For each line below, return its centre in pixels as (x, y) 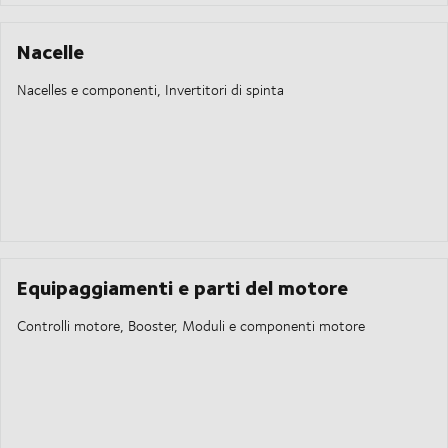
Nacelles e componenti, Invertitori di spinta (150, 90)
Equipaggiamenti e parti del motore (182, 287)
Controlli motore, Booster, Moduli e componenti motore (191, 326)
